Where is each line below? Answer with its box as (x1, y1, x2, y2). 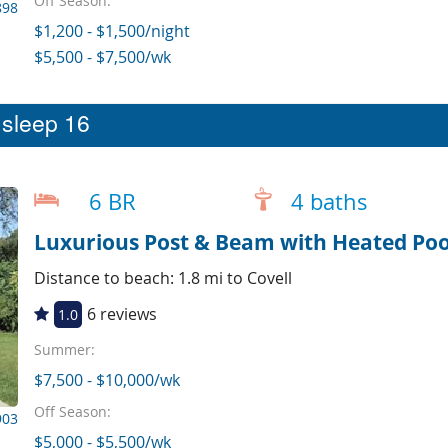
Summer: (33, 340, 95, 360)
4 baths (290, 186, 368, 217)
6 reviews (86, 303, 157, 326)
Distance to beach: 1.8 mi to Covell (33, 266, 292, 289)
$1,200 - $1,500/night (33, 20, 190, 43)
